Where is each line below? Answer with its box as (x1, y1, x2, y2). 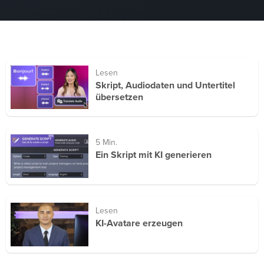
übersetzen (95, 93, 143, 102)
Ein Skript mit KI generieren (95, 150, 212, 160)
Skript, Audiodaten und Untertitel (95, 81, 235, 90)
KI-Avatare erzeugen (95, 219, 183, 228)
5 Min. (95, 138, 117, 147)
